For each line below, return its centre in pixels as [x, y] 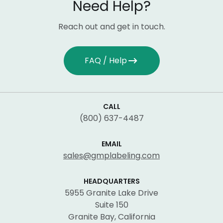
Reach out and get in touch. [111, 26]
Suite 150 [111, 205]
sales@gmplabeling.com [111, 155]
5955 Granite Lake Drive [111, 193]
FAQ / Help [106, 60]
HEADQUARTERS [111, 181]
